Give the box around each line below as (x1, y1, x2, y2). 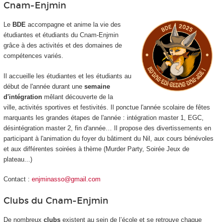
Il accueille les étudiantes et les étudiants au (3, 72, 131, 80)
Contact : (3, 175, 32, 183)
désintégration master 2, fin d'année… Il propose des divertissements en (3, 124, 211, 132)
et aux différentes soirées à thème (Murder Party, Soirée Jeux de (3, 145, 189, 153)
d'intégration (3, 93, 42, 101)
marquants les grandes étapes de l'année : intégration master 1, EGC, (3, 113, 204, 121)
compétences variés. (3, 52, 65, 60)
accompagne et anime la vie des (27, 21, 121, 29)
